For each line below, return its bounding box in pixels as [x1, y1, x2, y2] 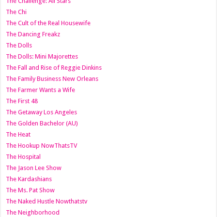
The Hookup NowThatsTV [6, 142, 77, 150]
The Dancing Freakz [6, 31, 61, 38]
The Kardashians [6, 175, 52, 183]
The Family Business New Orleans [6, 75, 99, 83]
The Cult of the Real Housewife [6, 19, 91, 27]
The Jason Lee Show [6, 164, 62, 172]
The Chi [6, 8, 27, 16]
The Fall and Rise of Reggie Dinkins [6, 64, 102, 72]
